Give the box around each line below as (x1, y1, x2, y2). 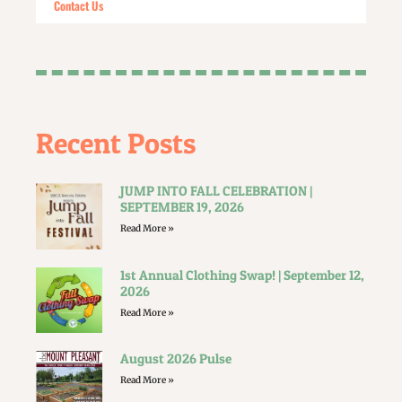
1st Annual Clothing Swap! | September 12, (119, 266, 364, 284)
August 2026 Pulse (119, 350, 232, 368)
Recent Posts (36, 125, 196, 161)
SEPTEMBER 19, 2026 (119, 197, 244, 215)
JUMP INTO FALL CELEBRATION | (119, 181, 312, 199)
